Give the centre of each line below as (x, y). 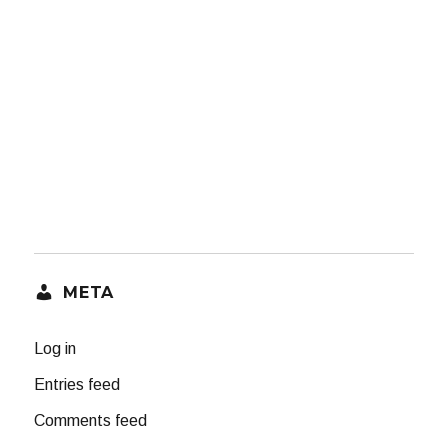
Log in (55, 348)
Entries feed (77, 384)
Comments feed (91, 420)
